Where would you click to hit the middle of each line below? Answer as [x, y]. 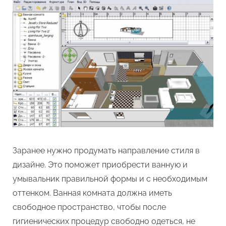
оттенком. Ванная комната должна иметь [92, 193]
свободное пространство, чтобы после [89, 207]
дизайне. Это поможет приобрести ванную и [100, 164]
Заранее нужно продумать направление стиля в [106, 150]
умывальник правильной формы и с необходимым [110, 179]
